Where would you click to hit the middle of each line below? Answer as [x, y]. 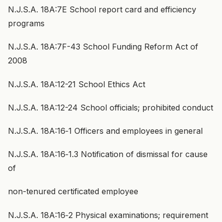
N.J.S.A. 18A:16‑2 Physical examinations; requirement [108, 215]
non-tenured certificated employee [73, 192]
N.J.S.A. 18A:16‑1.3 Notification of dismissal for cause [108, 154]
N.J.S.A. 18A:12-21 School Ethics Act [77, 84]
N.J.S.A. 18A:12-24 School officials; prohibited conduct [111, 107]
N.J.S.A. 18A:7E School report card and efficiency [102, 10]
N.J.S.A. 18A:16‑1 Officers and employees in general [105, 131]
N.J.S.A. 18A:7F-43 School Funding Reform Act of [103, 47]
